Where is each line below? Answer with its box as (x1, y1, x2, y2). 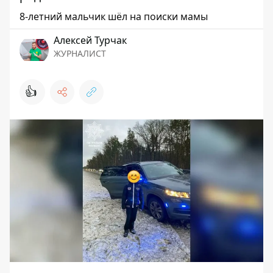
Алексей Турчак (54, 34, 127, 47)
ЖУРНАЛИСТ (54, 48, 106, 59)
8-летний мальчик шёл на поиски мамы (19, 10, 208, 23)
